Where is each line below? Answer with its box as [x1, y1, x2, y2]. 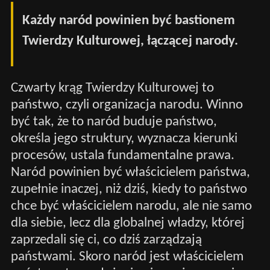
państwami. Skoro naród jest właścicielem [10, 250, 243, 264]
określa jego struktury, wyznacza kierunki [10, 131, 237, 146]
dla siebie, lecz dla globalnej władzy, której [10, 216, 245, 230]
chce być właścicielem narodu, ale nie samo [10, 199, 252, 213]
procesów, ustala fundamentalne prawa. [10, 148, 234, 163]
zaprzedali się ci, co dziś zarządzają [10, 233, 202, 247]
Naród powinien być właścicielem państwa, [10, 165, 250, 180]
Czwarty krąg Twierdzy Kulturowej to [10, 81, 214, 95]
